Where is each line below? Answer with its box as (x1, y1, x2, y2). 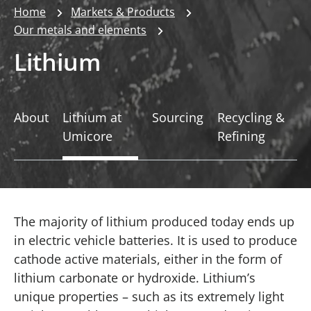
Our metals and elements (14, 22, 146, 38)
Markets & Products (71, 4, 175, 20)
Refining (217, 127, 265, 144)
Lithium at (62, 108, 121, 126)
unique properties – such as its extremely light (14, 287, 284, 305)
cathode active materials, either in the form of (14, 250, 282, 267)
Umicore (62, 127, 112, 144)
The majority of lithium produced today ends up (14, 212, 294, 230)
